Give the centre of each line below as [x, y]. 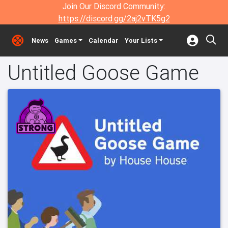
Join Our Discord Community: [114, 6]
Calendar [103, 40]
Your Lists [141, 40]
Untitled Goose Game [103, 73]
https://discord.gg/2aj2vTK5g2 [114, 18]
